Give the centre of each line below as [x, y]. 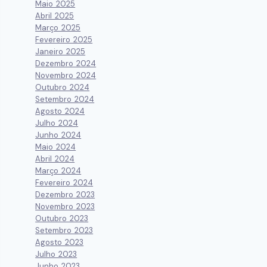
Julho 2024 [57, 123]
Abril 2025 [55, 16]
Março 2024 [58, 171]
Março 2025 [58, 28]
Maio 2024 [56, 147]
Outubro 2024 [63, 88]
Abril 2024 [55, 159]
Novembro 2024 [66, 76]
